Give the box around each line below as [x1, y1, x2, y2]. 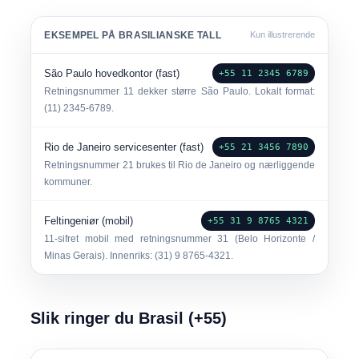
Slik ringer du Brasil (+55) [30, 309, 228, 327]
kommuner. [44, 176, 93, 188]
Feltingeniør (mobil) [44, 215, 134, 227]
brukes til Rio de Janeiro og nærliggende [133, 159, 315, 171]
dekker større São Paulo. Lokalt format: [134, 86, 315, 97]
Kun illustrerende [249, 30, 315, 39]
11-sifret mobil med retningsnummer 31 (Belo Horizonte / [44, 233, 315, 244]
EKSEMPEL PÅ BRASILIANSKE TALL [44, 29, 222, 41]
